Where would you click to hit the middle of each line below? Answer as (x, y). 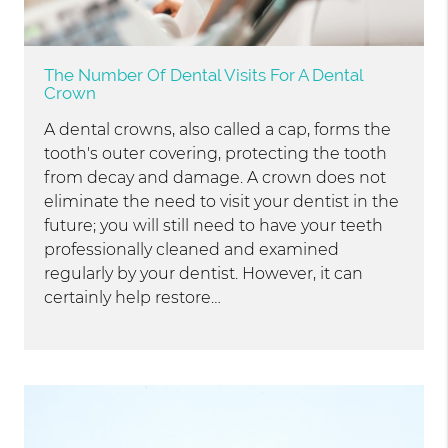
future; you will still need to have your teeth (214, 226)
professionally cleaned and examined (192, 250)
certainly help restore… (133, 298)
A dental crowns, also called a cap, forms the (218, 130)
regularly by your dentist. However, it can (204, 274)
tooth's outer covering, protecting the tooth (216, 154)
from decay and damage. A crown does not (215, 178)
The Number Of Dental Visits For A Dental (204, 75)
